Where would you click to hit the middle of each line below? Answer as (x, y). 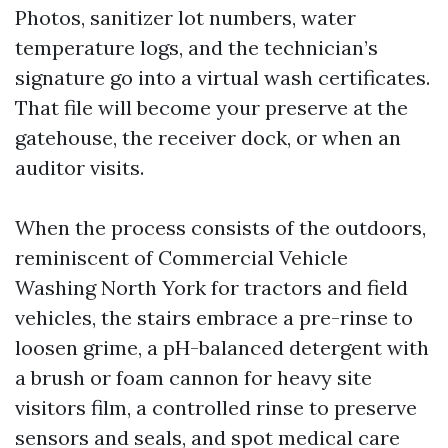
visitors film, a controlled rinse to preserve (216, 407)
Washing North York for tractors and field (211, 287)
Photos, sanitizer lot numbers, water (185, 17)
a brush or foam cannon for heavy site (193, 377)
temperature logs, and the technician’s (196, 47)
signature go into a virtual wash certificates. (222, 77)
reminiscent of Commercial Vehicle (181, 257)
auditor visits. (79, 167)
